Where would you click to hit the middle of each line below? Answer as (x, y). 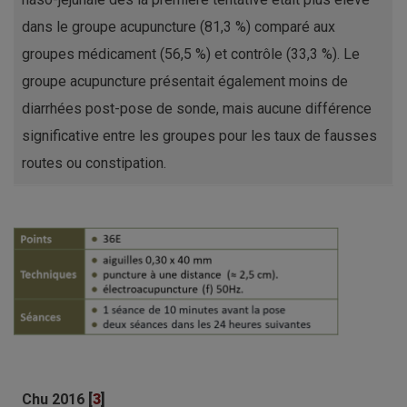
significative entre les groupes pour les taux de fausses (199, 136)
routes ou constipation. (94, 164)
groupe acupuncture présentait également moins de (185, 82)
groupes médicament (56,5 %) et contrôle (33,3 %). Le (191, 55)
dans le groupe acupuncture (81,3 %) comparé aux (179, 27)
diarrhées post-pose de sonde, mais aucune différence (197, 109)
